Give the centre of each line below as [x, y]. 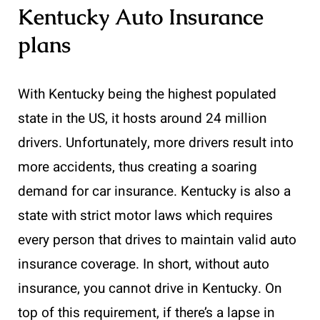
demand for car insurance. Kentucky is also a [154, 191]
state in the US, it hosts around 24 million [142, 118]
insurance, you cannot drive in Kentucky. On [150, 288]
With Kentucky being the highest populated [147, 94]
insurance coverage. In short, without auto [144, 264]
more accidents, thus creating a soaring [137, 167]
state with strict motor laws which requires [145, 215]
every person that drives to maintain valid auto [157, 240]
